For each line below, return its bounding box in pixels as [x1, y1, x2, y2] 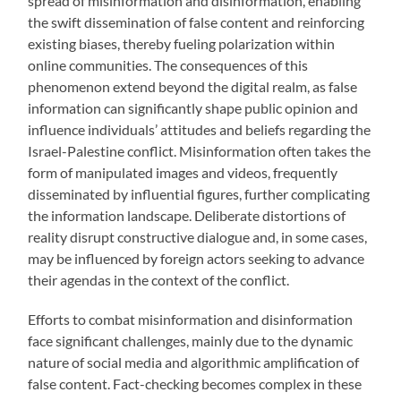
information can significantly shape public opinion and [28, 99, 359, 117]
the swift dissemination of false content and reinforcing [28, 13, 365, 31]
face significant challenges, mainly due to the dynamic [28, 332, 354, 350]
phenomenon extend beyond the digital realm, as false [28, 78, 358, 96]
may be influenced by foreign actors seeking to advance [28, 250, 365, 268]
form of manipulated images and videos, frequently [28, 164, 338, 182]
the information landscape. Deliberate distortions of [28, 207, 346, 225]
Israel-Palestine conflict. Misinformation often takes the [28, 142, 371, 160]
